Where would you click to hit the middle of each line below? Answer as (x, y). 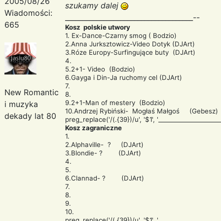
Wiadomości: (28, 13)
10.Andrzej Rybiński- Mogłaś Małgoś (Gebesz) (142, 111)
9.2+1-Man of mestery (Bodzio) (115, 102)
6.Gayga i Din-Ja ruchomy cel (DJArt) (124, 77)
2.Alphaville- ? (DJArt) (104, 144)
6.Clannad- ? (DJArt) (105, 178)
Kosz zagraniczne (93, 128)
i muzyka (21, 104)
